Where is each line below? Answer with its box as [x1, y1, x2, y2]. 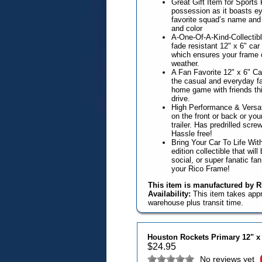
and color [171, 24, 202, 33]
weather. [171, 59, 199, 68]
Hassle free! [171, 129, 212, 138]
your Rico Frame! [171, 164, 230, 173]
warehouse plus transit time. [147, 198, 243, 207]
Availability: [147, 189, 193, 198]
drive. [171, 94, 190, 103]
